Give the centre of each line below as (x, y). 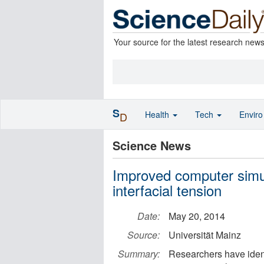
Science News (152, 145)
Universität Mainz (205, 235)
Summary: (139, 254)
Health (158, 114)
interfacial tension (167, 190)
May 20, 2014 (197, 216)
